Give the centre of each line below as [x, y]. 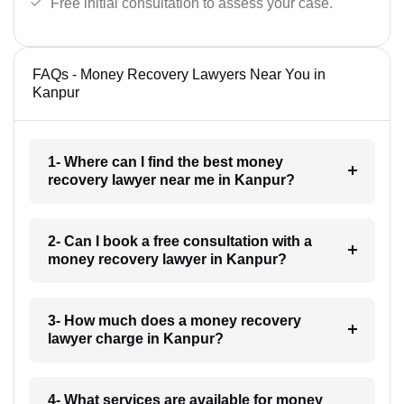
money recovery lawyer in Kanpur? [167, 259]
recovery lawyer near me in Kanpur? [171, 180]
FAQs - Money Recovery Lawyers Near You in [179, 74]
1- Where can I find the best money [165, 162]
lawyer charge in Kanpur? [135, 339]
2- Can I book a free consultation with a [179, 241]
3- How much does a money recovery [174, 321]
